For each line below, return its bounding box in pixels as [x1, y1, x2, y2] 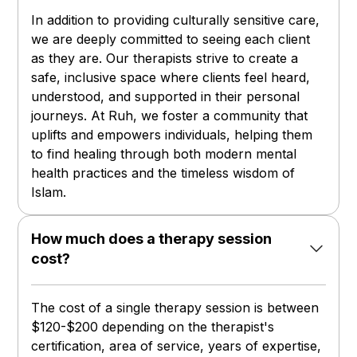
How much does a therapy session [31, 230, 273, 248]
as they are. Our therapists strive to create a [31, 50, 299, 67]
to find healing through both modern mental [31, 146, 297, 163]
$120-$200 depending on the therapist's [31, 319, 275, 335]
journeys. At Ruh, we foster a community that [31, 108, 308, 124]
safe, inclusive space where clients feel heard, [31, 69, 311, 86]
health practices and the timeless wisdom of [31, 165, 296, 182]
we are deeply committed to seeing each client [31, 31, 311, 48]
